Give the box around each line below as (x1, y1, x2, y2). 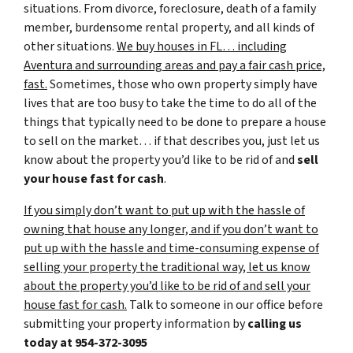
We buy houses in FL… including (117, 37, 287, 55)
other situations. (24, 37, 117, 55)
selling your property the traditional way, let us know (24, 258, 310, 276)
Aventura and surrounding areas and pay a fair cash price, (24, 56, 325, 74)
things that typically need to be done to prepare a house (24, 113, 326, 131)
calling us (247, 314, 302, 333)
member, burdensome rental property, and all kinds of (24, 18, 314, 36)
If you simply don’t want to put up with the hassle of (24, 201, 305, 219)
